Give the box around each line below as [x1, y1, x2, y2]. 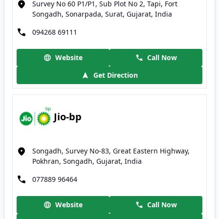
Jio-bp [54, 109, 82, 123]
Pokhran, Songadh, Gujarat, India [32, 156, 142, 166]
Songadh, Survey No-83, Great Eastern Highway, [32, 146, 190, 155]
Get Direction [93, 70, 138, 80]
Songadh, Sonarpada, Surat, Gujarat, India [32, 9, 172, 19]
